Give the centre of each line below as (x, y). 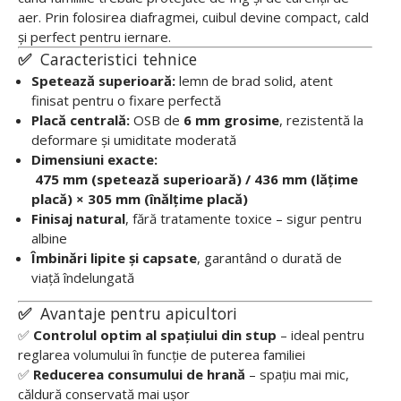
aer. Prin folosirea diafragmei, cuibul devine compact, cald (193, 17)
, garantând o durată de (269, 258)
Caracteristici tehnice (114, 59)
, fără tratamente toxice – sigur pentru (243, 218)
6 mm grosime (231, 120)
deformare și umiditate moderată (134, 140)
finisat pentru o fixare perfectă (126, 100)
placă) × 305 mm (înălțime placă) (140, 199)
